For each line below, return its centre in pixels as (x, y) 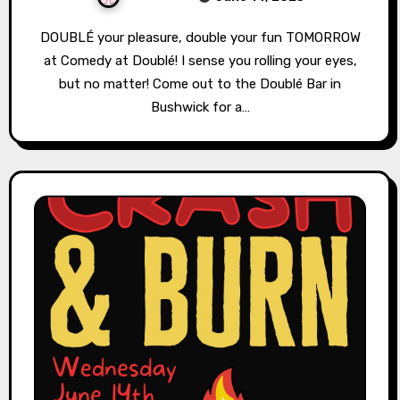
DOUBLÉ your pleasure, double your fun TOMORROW (45, 38)
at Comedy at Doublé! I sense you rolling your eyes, (200, 61)
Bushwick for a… (200, 108)
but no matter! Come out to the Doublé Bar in (200, 84)
